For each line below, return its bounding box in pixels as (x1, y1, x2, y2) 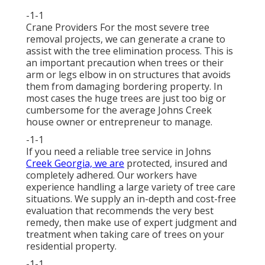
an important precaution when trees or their (26, 56, 224, 69)
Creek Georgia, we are (26, 156, 124, 170)
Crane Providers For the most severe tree (26, 20, 209, 34)
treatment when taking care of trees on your (26, 227, 224, 241)
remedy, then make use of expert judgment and (26, 215, 237, 229)
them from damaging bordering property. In (26, 79, 222, 93)
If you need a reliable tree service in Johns (26, 144, 211, 158)
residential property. (26, 239, 117, 253)
